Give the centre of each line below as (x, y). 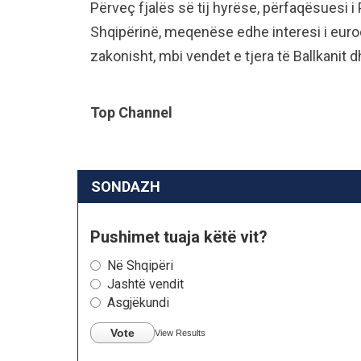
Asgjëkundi (138, 302)
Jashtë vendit (145, 284)
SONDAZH (126, 186)
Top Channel (131, 112)
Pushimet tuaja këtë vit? (179, 237)
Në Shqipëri (140, 265)
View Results (180, 332)
